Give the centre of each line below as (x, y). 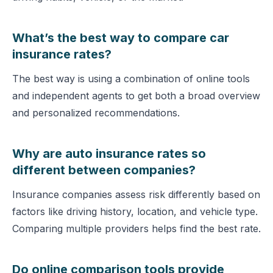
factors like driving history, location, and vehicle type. (135, 211)
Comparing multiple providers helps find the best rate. (136, 229)
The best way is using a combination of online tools (131, 79)
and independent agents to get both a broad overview (136, 96)
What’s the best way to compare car (121, 38)
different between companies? (104, 170)
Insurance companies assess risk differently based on (136, 194)
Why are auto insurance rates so (109, 154)
